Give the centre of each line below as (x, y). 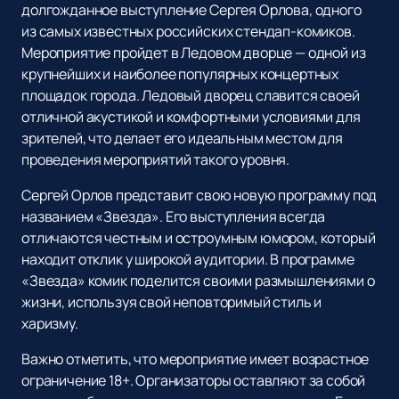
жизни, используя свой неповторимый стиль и (172, 302)
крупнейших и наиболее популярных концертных (180, 74)
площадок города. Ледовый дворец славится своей (191, 96)
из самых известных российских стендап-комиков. (188, 32)
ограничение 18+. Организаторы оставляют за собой (194, 381)
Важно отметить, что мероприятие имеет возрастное (195, 359)
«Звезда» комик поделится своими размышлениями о (198, 281)
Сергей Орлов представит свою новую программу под (199, 195)
